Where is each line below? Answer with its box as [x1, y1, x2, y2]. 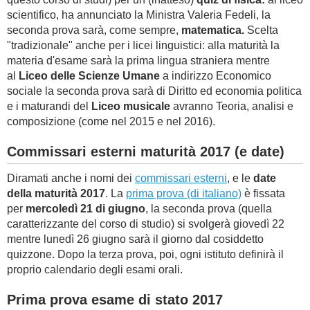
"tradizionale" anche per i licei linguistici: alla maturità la [7, 39, 280, 51]
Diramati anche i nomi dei [7, 172, 135, 184]
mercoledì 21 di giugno [26, 203, 145, 215]
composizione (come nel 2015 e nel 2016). [7, 116, 215, 127]
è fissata [241, 188, 285, 199]
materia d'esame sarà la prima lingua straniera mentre [7, 55, 270, 66]
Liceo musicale [91, 100, 170, 112]
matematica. [181, 24, 247, 36]
